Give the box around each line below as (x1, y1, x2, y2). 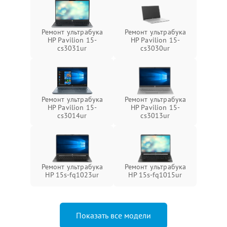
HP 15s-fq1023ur (45, 170, 99, 179)
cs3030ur (140, 44, 170, 53)
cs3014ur (57, 111, 87, 120)
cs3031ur (57, 44, 87, 53)
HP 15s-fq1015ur (128, 170, 182, 179)
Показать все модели (76, 210, 151, 220)
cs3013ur (140, 111, 170, 120)
